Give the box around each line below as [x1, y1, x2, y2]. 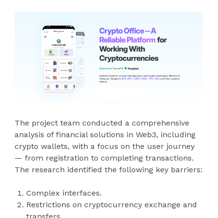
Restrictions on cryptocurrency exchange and [26, 200, 197, 209]
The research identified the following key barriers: [15, 164, 202, 174]
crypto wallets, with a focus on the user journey [15, 141, 195, 151]
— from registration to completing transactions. [15, 153, 194, 163]
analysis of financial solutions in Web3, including [15, 129, 196, 139]
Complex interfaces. [26, 188, 102, 198]
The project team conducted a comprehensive [15, 118, 189, 127]
